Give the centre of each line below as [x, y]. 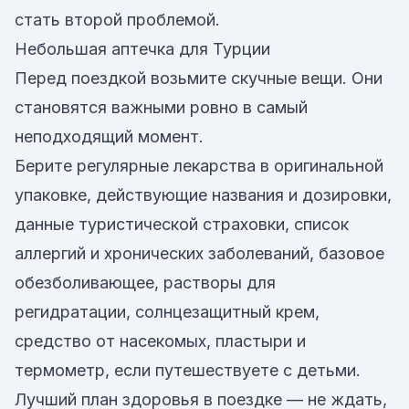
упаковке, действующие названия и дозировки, [203, 195]
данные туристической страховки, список [182, 224]
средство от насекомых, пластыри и [160, 341]
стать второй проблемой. [117, 20]
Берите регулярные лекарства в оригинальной [199, 166]
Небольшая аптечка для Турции [142, 49]
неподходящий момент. [109, 136]
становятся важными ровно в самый [161, 107]
